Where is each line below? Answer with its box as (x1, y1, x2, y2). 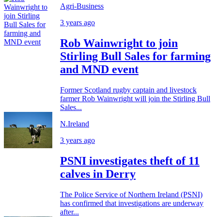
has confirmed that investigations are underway (60, 199, 203, 207)
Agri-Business (60, 1, 104, 10)
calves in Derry (60, 167, 136, 180)
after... (60, 207, 79, 216)
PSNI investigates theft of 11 (60, 154, 200, 167)
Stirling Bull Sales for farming (60, 49, 211, 62)
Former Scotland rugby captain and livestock (60, 85, 197, 94)
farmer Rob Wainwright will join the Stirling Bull (60, 94, 210, 103)
